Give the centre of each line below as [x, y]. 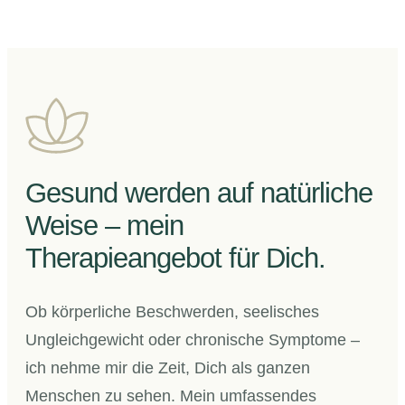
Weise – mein [105, 226]
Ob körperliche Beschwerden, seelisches [173, 312]
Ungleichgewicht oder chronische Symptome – [193, 340]
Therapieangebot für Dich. [176, 259]
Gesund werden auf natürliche [199, 193]
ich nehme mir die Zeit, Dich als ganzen [168, 368]
